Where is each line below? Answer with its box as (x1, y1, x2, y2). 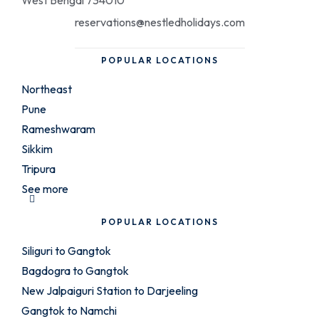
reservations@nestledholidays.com (74, 15, 245, 30)
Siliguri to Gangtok (21, 244, 111, 258)
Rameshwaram (21, 122, 95, 137)
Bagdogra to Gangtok (21, 263, 129, 278)
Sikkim (21, 142, 53, 157)
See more (21, 182, 68, 197)
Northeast (21, 82, 72, 97)
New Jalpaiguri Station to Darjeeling (21, 283, 198, 298)
